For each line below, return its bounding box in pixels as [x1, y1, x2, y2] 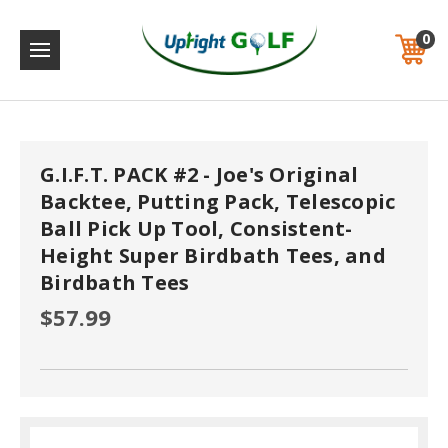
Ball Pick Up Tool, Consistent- [40, 215, 353, 242]
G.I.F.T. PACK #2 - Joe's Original [40, 161, 359, 188]
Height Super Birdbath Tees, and [40, 242, 386, 269]
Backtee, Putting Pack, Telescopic [40, 188, 396, 215]
